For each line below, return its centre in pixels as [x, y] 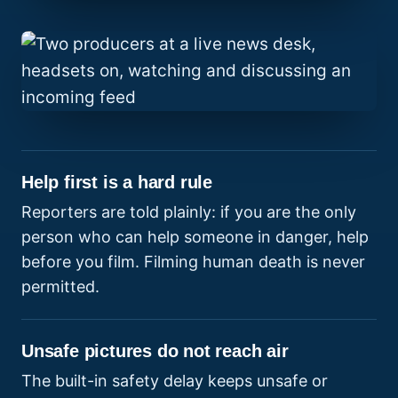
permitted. [60, 287]
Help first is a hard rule [117, 183]
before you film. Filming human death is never [193, 262]
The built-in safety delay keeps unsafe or [175, 381]
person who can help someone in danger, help [195, 237]
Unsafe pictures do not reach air [155, 351]
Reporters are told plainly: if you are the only [189, 212]
